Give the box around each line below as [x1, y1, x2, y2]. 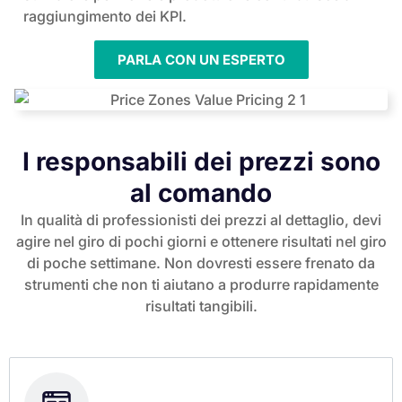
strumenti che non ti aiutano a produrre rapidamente [23, 275, 379, 294]
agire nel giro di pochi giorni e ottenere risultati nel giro [15, 232, 387, 251]
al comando [130, 178, 272, 209]
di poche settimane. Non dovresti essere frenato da [27, 254, 375, 273]
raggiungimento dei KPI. [23, 7, 187, 26]
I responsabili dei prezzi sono [22, 146, 380, 178]
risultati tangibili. [144, 297, 258, 316]
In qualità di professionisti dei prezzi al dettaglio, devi [21, 211, 381, 230]
